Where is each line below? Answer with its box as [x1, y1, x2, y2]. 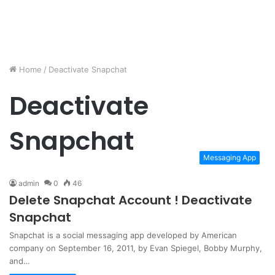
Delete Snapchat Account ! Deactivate [9, 191, 252, 209]
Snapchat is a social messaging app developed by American [9, 230, 237, 240]
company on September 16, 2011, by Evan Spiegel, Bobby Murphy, [9, 242, 262, 253]
